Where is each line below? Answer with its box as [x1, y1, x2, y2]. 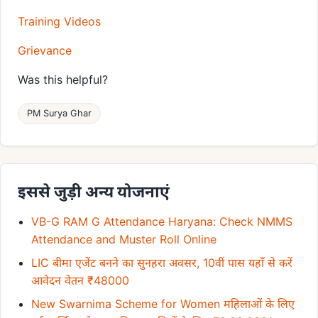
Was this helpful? [18, 72, 108, 87]
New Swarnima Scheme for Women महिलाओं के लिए [31, 297, 295, 312]
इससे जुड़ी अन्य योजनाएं [18, 182, 170, 202]
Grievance [18, 43, 72, 58]
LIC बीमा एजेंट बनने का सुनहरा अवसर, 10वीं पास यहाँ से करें [31, 256, 293, 270]
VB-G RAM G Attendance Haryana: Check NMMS [31, 214, 293, 229]
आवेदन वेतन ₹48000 [31, 273, 130, 288]
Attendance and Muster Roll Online [31, 232, 217, 247]
